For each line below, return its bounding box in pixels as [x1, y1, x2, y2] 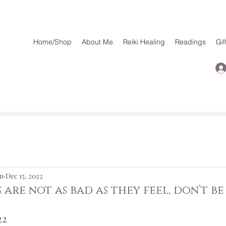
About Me [81, 37, 113, 46]
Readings [175, 37, 206, 46]
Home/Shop [33, 37, 72, 46]
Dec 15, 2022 [6, 171, 43, 181]
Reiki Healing [123, 37, 165, 46]
